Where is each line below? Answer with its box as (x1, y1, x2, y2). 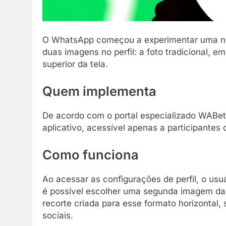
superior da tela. (42, 59, 108, 70)
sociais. (42, 210, 73, 220)
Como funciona (42, 146, 139, 162)
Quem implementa (42, 83, 156, 99)
